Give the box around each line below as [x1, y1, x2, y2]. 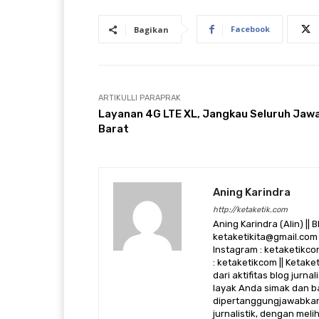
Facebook [231, 23, 270, 34]
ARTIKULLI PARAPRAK [98, 93, 181, 103]
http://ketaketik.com [213, 204, 288, 214]
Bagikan [134, 23, 169, 35]
